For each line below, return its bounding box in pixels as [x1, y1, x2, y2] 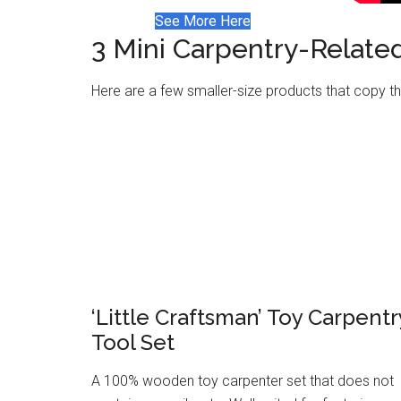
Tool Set [91, 328, 175, 355]
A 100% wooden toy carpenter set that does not [91, 371, 394, 389]
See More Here [155, 12, 252, 30]
